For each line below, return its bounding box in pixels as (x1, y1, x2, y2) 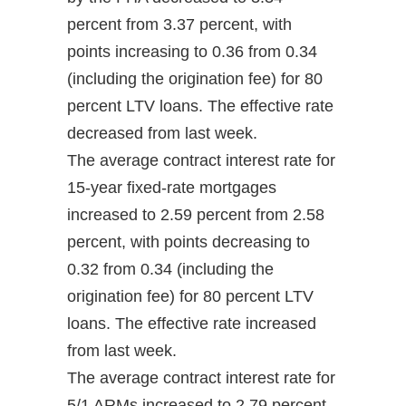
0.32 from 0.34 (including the (67, 260, 274, 279)
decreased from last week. (67, 124, 257, 143)
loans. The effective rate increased (67, 314, 316, 333)
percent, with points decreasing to (67, 233, 310, 252)
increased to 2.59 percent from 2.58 (67, 206, 324, 225)
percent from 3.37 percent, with (67, 15, 292, 34)
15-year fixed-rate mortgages (67, 179, 276, 198)
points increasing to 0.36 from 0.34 (67, 43, 317, 62)
